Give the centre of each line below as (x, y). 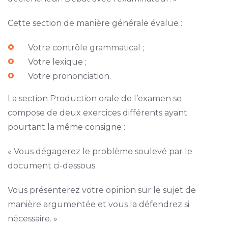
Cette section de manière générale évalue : (95, 23)
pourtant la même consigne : (66, 127)
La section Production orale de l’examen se (94, 98)
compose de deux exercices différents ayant (97, 112)
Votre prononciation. (69, 76)
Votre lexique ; (57, 62)
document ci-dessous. (52, 165)
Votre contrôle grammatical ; (86, 47)
